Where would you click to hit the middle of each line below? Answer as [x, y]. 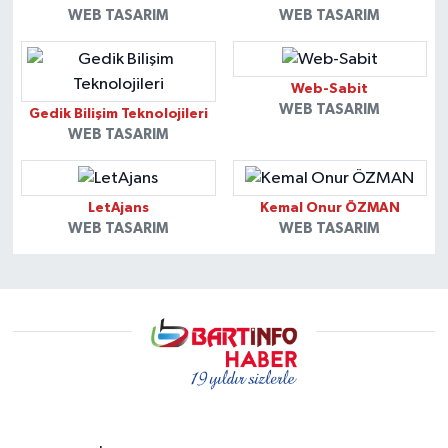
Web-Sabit [330, 89]
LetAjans [118, 208]
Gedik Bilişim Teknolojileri [118, 114]
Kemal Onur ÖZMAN [329, 208]
